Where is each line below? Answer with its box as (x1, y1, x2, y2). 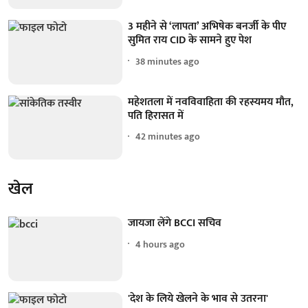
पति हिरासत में (128, 106, 184, 125)
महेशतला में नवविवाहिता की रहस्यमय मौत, (128, 92, 294, 111)
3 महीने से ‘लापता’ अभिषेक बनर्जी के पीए (128, 17, 287, 36)
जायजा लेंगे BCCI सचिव (128, 214, 222, 233)
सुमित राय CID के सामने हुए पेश (128, 31, 252, 50)
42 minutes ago (135, 129, 201, 145)
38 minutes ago (135, 53, 200, 69)
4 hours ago (135, 236, 186, 252)
